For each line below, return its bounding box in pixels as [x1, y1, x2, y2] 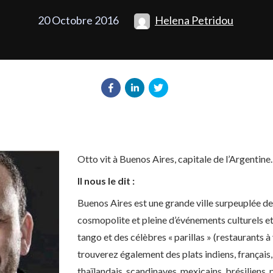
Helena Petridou [155, 13, 233, 27]
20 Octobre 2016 [38, 13, 119, 27]
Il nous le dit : [77, 175, 135, 187]
